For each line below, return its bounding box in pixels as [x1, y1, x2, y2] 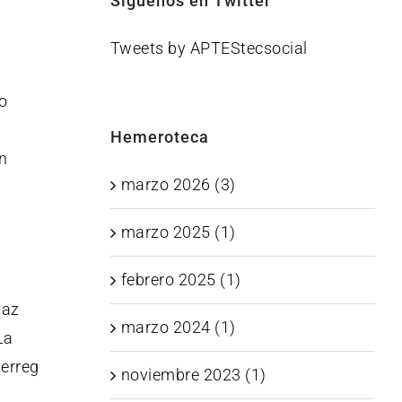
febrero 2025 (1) [120, 269, 241, 289]
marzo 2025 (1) [120, 222, 236, 241]
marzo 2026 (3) [120, 174, 236, 194]
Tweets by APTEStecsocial [109, 38, 308, 57]
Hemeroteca [109, 127, 209, 146]
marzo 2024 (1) [120, 317, 236, 336]
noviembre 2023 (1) [120, 364, 267, 384]
